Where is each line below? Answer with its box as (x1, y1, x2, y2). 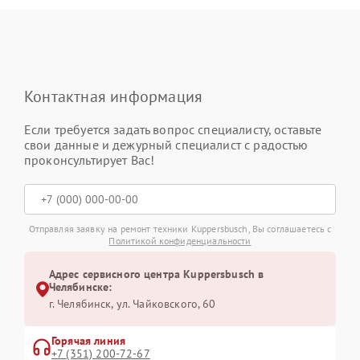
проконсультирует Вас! (24, 152, 155, 169)
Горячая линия (51, 333, 125, 349)
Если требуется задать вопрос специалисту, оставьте (24, 121, 322, 138)
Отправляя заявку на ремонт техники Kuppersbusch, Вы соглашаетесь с (28, 223, 332, 235)
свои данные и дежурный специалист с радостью (24, 137, 309, 153)
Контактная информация (24, 86, 203, 108)
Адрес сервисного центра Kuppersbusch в (48, 267, 264, 282)
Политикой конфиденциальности (108, 235, 252, 247)
